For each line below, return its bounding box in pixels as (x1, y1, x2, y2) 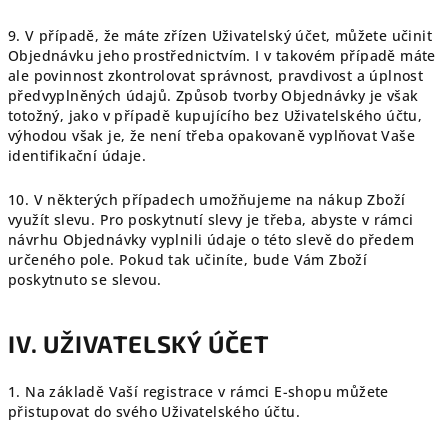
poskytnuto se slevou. (8, 270, 162, 289)
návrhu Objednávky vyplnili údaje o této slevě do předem (8, 230, 414, 249)
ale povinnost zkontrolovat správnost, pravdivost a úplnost (8, 66, 424, 85)
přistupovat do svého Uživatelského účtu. (8, 402, 300, 421)
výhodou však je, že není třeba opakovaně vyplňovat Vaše (8, 126, 415, 145)
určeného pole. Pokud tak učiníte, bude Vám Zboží (8, 250, 368, 269)
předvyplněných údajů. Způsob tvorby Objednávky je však (8, 86, 419, 105)
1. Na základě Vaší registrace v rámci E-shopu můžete (8, 382, 389, 401)
